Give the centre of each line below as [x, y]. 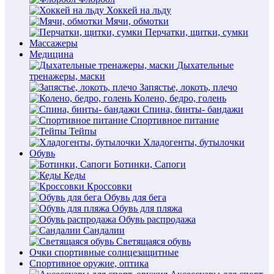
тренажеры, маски [67, 76]
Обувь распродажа [157, 219]
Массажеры [54, 43]
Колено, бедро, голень [180, 98]
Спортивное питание [175, 120]
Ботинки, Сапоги [150, 164]
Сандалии [104, 230]
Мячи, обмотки [137, 21]
